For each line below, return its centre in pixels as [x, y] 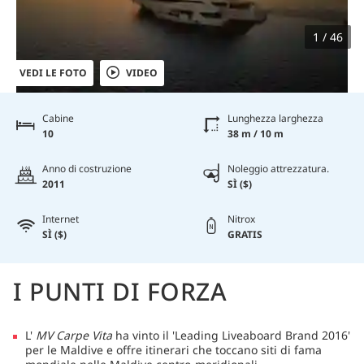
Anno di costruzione [87, 168]
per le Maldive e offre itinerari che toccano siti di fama [173, 349]
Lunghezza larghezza [275, 118]
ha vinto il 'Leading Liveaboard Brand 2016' [233, 335]
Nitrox [241, 219]
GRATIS [245, 234]
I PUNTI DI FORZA [120, 291]
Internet [61, 219]
